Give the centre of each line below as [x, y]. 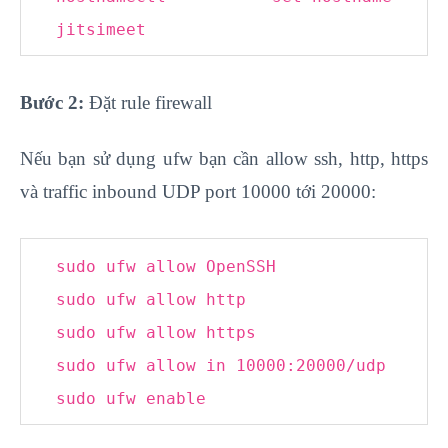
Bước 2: [52, 102]
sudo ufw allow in [146, 365]
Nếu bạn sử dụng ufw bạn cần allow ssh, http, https [224, 158]
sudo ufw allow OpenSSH [166, 266]
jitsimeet [101, 29]
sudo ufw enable [131, 398]
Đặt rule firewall [148, 102]
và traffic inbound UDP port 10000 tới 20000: [198, 191]
